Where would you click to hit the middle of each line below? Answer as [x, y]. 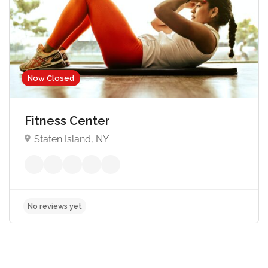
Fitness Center [69, 121]
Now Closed [51, 78]
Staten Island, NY [71, 139]
